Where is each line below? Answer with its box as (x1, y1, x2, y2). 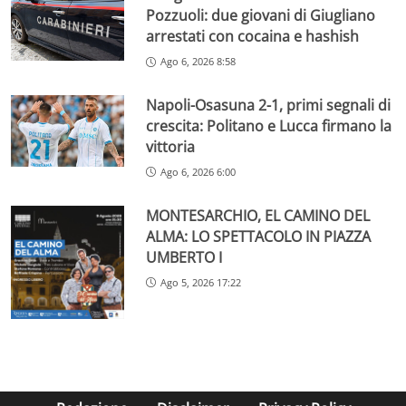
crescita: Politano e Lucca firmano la (146, 115, 392, 136)
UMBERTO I (146, 246, 223, 267)
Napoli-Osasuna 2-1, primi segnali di (146, 94, 391, 115)
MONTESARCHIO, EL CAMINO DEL (146, 205, 371, 226)
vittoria (146, 136, 196, 157)
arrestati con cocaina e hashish (146, 26, 360, 47)
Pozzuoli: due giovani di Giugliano (146, 5, 376, 26)
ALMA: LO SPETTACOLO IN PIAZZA (146, 226, 372, 246)
